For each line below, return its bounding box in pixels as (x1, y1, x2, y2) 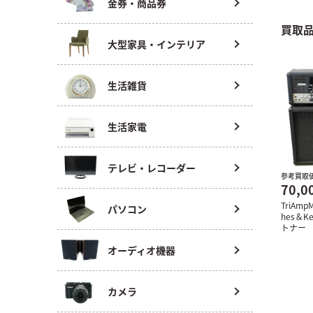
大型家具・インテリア (108, 37, 205, 51)
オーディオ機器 (108, 243, 175, 257)
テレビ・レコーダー (108, 161, 196, 175)
